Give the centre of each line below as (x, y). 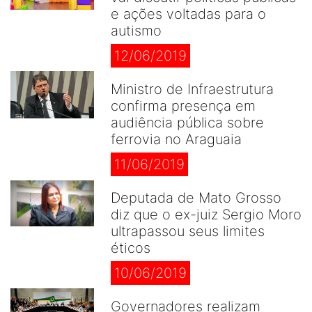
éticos (131, 248)
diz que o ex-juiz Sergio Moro (206, 214)
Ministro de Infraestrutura (192, 89)
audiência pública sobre (187, 123)
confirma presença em (183, 106)
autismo (136, 31)
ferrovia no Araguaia (176, 139)
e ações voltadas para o (188, 14)
